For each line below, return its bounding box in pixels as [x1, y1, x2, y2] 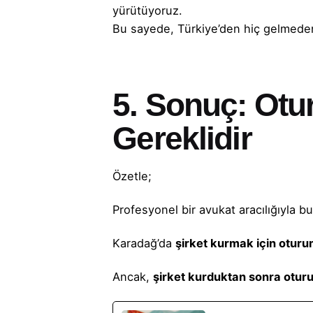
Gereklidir [112, 120, 252, 157]
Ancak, [112, 269, 154, 284]
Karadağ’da [112, 235, 176, 250]
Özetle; [112, 168, 152, 183]
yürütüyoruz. [112, 3, 183, 18]
